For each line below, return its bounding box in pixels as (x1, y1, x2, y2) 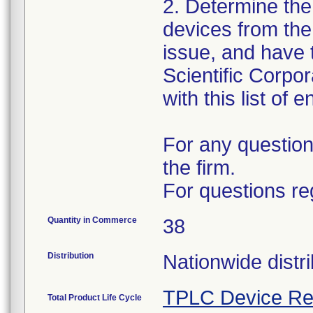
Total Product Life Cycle (48, 293, 142, 303)
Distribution (48, 251, 94, 261)
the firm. (163, 156, 235, 179)
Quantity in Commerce (48, 215, 137, 225)
